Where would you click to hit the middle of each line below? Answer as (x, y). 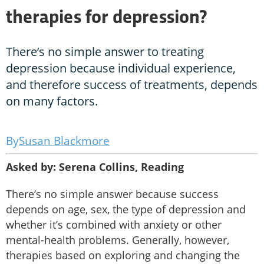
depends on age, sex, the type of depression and (126, 209)
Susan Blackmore (64, 141)
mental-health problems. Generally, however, (118, 240)
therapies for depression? (106, 19)
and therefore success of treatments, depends (132, 85)
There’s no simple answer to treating (105, 52)
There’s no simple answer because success (112, 194)
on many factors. (52, 101)
